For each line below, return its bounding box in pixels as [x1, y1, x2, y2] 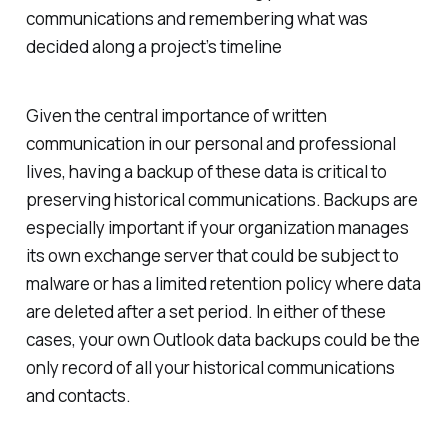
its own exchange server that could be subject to [25, 243, 399, 267]
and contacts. [25, 383, 131, 407]
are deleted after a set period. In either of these [25, 299, 386, 323]
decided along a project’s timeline [25, 34, 282, 58]
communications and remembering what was [25, 6, 368, 30]
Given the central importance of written [25, 103, 327, 127]
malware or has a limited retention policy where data [25, 271, 421, 295]
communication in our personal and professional [25, 131, 396, 155]
